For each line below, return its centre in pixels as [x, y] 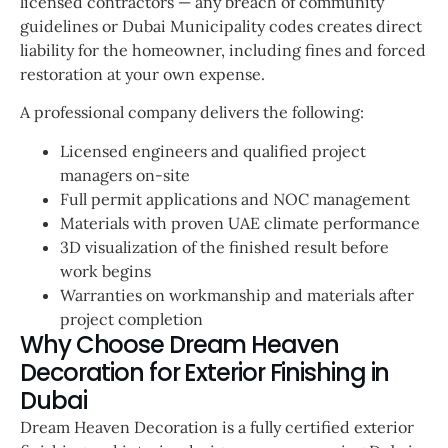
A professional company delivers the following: [192, 112]
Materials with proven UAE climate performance [240, 222]
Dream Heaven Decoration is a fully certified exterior [217, 426]
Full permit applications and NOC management [235, 198]
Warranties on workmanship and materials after [237, 294]
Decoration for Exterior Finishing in [205, 372]
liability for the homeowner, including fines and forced [223, 49]
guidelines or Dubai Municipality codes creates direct [221, 25]
